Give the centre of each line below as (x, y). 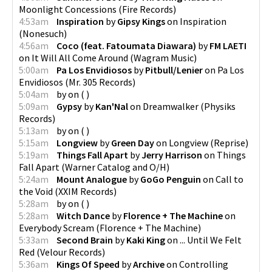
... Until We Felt (211, 240)
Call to (229, 179)
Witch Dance (83, 215)
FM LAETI (228, 45)
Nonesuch (43, 33)
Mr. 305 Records (100, 82)
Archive (149, 264)
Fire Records (148, 9)
